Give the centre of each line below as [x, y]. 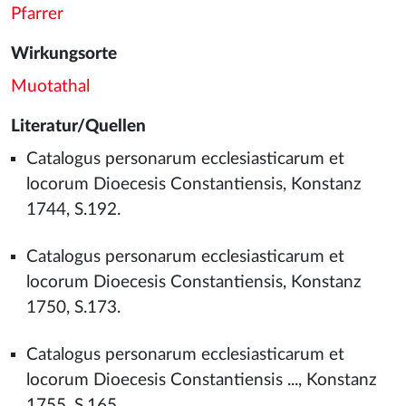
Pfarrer [37, 14]
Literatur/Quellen [78, 126]
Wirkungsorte [64, 54]
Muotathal [50, 87]
